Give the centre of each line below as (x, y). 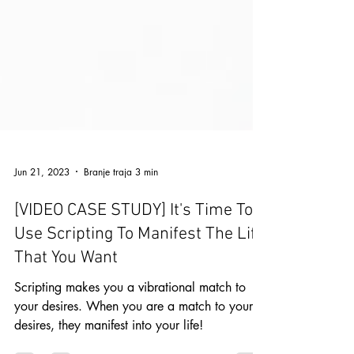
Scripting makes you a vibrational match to (130, 319)
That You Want (66, 290)
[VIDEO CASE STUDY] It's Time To (134, 242)
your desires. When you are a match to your (134, 338)
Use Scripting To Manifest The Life (139, 266)
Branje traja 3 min (121, 203)
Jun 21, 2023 (42, 203)
